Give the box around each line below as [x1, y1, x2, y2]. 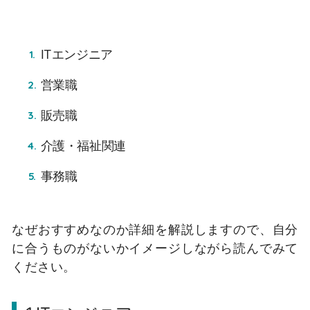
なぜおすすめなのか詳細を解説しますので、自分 [12, 221, 298, 237]
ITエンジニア [40, 46, 113, 62]
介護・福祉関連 [40, 138, 126, 153]
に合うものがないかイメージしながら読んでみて [12, 240, 298, 256]
